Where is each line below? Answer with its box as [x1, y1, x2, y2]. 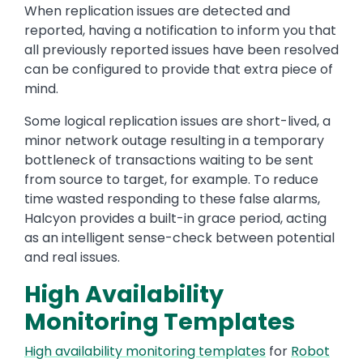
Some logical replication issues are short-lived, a [24, 112, 331, 131]
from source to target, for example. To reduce [24, 170, 318, 190]
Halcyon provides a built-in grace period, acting [24, 209, 327, 228]
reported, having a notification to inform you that [24, 21, 336, 41]
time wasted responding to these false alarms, [24, 190, 320, 209]
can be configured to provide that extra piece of [24, 60, 333, 79]
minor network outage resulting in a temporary [24, 131, 324, 151]
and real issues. [24, 248, 120, 267]
